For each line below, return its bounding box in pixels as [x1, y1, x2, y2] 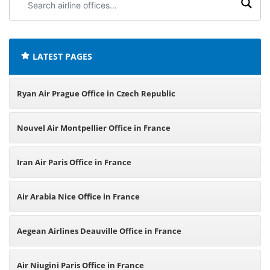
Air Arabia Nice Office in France [17, 191, 140, 202]
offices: [16, 19, 45, 30]
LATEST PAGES [33, 51, 92, 62]
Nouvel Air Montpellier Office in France [17, 122, 171, 133]
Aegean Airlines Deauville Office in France [17, 225, 181, 236]
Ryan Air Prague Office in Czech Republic [17, 88, 175, 99]
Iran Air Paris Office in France [17, 157, 131, 168]
